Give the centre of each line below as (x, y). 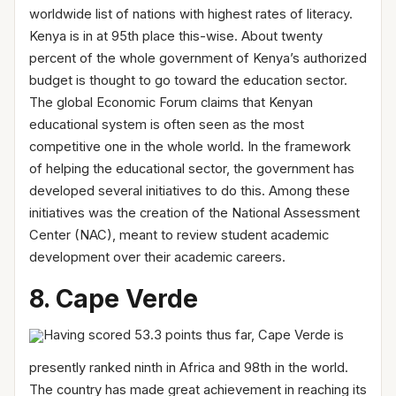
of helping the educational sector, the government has (192, 168)
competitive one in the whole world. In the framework (190, 146)
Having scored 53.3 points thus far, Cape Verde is (194, 335)
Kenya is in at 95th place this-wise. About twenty (176, 36)
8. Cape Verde (114, 298)
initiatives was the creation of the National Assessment (194, 213)
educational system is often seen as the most (167, 124)
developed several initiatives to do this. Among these (190, 190)
